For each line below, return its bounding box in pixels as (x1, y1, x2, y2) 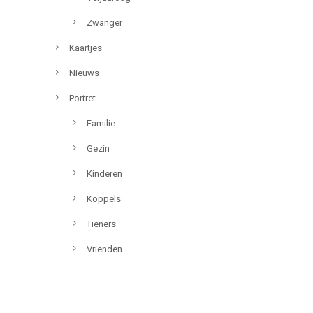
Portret (69, 93, 96, 103)
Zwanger (87, 17, 122, 28)
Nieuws (69, 68, 99, 78)
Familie (87, 118, 115, 129)
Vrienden (87, 244, 122, 254)
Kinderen (87, 168, 122, 179)
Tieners (87, 219, 116, 229)
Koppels (87, 194, 121, 204)
